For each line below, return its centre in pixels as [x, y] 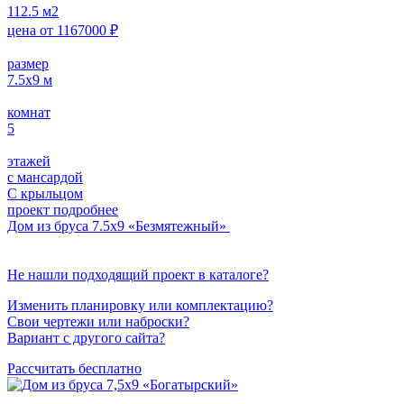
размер [28, 63]
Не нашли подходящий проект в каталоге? [138, 274]
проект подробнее [63, 209]
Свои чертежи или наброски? [98, 321]
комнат [29, 112]
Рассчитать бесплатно [74, 368]
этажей [29, 161]
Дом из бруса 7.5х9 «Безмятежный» [119, 225]
